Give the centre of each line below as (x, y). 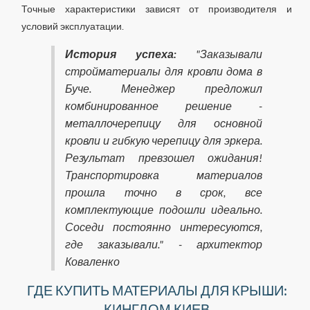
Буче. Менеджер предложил (164, 89)
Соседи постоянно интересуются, (164, 227)
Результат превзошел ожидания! (164, 158)
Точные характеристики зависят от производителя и (157, 9)
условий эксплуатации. (73, 26)
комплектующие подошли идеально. (164, 210)
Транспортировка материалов (164, 175)
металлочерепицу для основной (164, 123)
